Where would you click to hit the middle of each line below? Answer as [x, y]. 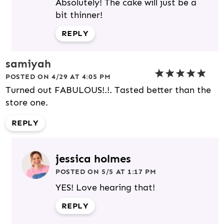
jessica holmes [93, 158]
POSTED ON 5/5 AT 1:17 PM [106, 171]
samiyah [28, 63]
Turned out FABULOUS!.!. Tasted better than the [108, 90]
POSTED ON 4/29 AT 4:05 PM [58, 76]
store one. [27, 102]
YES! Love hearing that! [105, 187]
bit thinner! [79, 15]
